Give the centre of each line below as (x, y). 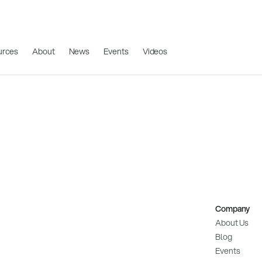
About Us (232, 223)
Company (233, 209)
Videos (155, 51)
